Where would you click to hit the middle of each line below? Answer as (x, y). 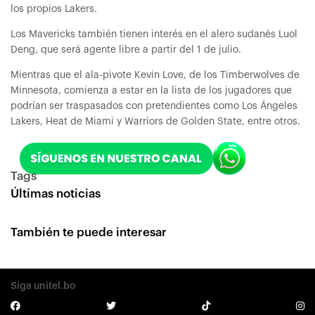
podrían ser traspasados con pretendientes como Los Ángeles (154, 106)
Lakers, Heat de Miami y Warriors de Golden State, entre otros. (155, 122)
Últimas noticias (56, 194)
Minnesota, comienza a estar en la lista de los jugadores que (151, 91)
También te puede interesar (89, 232)
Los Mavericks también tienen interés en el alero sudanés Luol (154, 34)
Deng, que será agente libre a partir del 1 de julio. (126, 50)
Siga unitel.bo (43, 286)
